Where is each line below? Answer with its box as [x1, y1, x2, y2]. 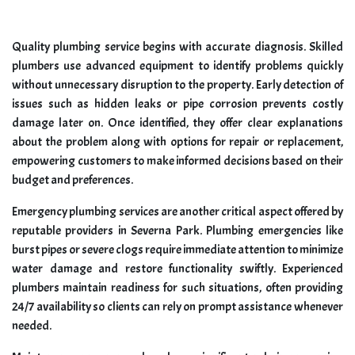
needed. [12, 317, 52, 334]
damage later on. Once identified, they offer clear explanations [12, 114, 343, 131]
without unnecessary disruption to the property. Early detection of [12, 76, 343, 93]
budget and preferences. [12, 171, 133, 188]
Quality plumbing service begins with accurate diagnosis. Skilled [12, 38, 343, 55]
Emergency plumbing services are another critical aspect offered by [12, 203, 343, 219]
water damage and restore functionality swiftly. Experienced [12, 260, 343, 277]
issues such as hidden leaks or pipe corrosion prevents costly [12, 95, 343, 112]
